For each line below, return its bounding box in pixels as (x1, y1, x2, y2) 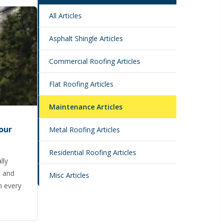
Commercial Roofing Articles (49, 56, 140, 66)
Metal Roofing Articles (49, 125, 120, 134)
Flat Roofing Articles (49, 79, 113, 89)
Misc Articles (49, 170, 89, 180)
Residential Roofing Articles (49, 148, 136, 157)
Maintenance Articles (49, 102, 122, 111)
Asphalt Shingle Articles (49, 34, 123, 43)
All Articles (49, 11, 82, 20)
